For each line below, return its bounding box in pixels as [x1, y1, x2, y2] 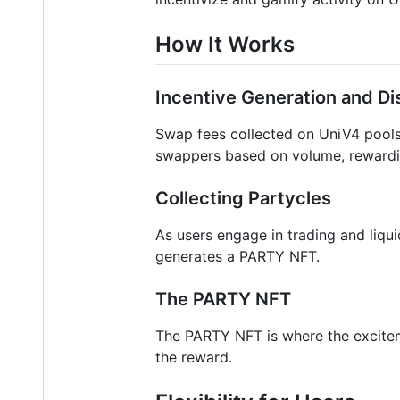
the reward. [155, 347, 232, 366]
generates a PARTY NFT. [155, 246, 320, 265]
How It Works [155, 30, 295, 57]
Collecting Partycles [155, 187, 331, 209]
